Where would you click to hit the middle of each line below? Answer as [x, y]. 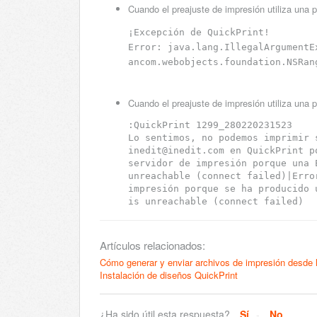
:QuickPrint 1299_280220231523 [210, 125]
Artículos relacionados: [152, 246]
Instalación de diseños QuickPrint [169, 275]
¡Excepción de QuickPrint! [199, 33]
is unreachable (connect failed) [216, 202]
